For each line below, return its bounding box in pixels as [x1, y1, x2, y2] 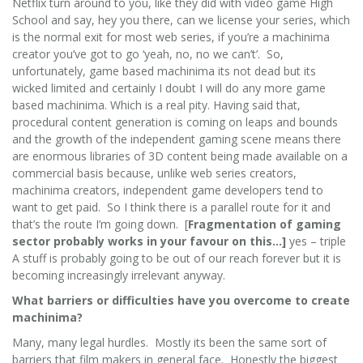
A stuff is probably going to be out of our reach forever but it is [12, 250, 341, 266]
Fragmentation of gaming [188, 216, 341, 232]
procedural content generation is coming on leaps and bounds [12, 113, 338, 130]
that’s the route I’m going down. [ [12, 216, 188, 232]
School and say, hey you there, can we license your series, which [12, 11, 350, 28]
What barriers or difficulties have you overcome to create [12, 292, 350, 308]
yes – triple [286, 233, 346, 249]
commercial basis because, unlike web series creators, [12, 164, 297, 181]
